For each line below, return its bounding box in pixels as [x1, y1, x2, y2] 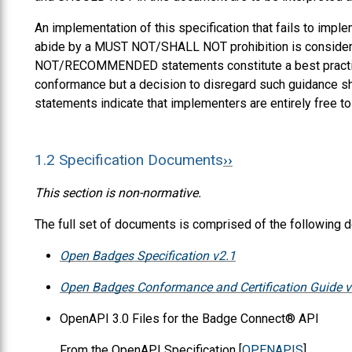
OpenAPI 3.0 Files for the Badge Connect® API [60, 310, 319, 326]
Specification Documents [59, 150, 223, 169]
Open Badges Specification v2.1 [60, 247, 236, 263]
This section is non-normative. [35, 185, 201, 200]
